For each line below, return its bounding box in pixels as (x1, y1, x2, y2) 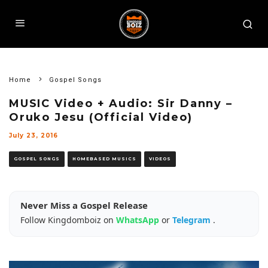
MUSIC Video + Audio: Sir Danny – (9, 97, 233, 110)
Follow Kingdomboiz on (20, 214, 116, 226)
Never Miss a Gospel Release (20, 199, 148, 211)
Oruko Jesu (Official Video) (9, 111, 193, 124)
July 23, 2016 (9, 132, 58, 139)
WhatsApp (116, 214, 162, 226)
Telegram (172, 214, 213, 226)
